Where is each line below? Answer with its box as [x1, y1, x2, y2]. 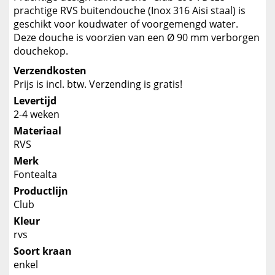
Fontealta [14, 168, 57, 181]
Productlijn [14, 184, 68, 198]
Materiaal [14, 124, 61, 137]
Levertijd [14, 94, 56, 107]
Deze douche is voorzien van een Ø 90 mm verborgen [14, 31, 260, 44]
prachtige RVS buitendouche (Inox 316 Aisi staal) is [14, 4, 246, 17]
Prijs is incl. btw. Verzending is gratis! [14, 77, 182, 91]
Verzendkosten [14, 64, 87, 77]
